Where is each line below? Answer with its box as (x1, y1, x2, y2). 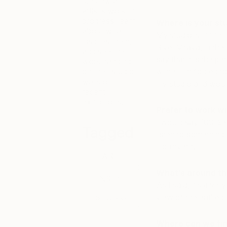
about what (82, 26, 124, 36)
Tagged (82, 123, 134, 141)
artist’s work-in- (82, 6, 138, 16)
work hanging (82, 56, 131, 66)
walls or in (82, 77, 118, 87)
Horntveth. (156, 141, 195, 152)
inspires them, (82, 36, 132, 46)
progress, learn (82, 16, 136, 26)
